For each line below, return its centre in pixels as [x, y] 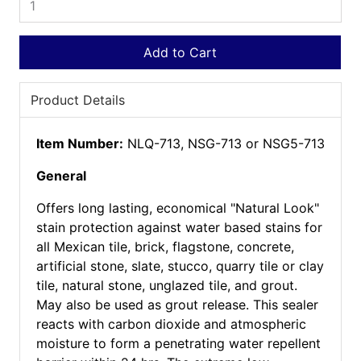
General [61, 176]
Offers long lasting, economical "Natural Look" [177, 208]
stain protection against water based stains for [179, 227]
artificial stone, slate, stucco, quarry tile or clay [180, 266]
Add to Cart [180, 52]
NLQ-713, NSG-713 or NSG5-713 [226, 143]
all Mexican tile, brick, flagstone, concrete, [165, 247]
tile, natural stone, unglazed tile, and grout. [166, 285]
